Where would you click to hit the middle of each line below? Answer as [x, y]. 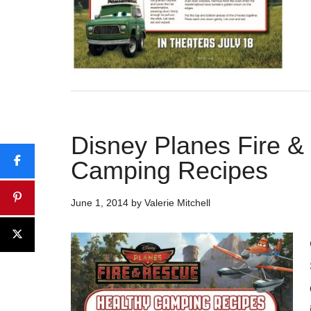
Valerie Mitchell [177, 203]
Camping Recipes [169, 170]
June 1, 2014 [100, 203]
